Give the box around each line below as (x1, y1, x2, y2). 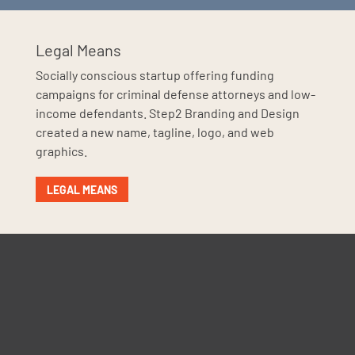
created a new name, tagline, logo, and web (35, 124, 274, 140)
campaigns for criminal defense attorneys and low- (35, 86, 315, 102)
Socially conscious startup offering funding (35, 67, 274, 83)
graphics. (35, 143, 87, 159)
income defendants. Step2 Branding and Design (35, 105, 300, 121)
